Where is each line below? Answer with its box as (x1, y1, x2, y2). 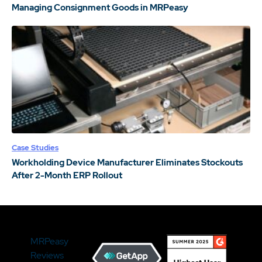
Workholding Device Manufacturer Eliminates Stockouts (12, 156, 243, 168)
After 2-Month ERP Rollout (12, 169, 122, 181)
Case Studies (12, 142, 58, 153)
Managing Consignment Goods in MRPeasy (12, 1, 188, 13)
